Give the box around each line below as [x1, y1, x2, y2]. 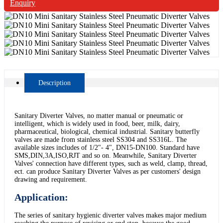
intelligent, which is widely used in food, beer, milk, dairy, [14, 119, 180, 127]
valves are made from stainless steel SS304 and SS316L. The [14, 135, 187, 143]
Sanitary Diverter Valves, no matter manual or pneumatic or [14, 111, 183, 119]
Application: [14, 192, 71, 203]
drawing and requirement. [14, 175, 87, 183]
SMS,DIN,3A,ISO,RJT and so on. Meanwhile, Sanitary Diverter [14, 151, 197, 159]
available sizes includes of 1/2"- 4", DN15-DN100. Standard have [14, 143, 200, 151]
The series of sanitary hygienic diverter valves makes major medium [14, 211, 207, 219]
